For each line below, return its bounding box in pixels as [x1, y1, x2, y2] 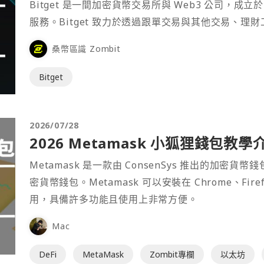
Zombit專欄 [150, 248, 194, 260]
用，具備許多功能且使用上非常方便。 [29, 192, 198, 206]
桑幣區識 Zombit [52, 43, 121, 55]
